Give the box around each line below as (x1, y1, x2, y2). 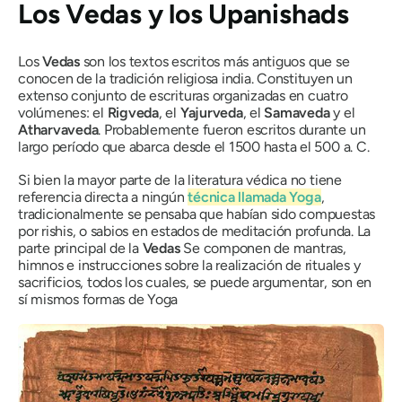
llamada (238, 188, 286, 205)
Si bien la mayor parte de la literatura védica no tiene (18, 170, 342, 188)
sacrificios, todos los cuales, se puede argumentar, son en (18, 273, 372, 291)
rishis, (41, 222, 80, 240)
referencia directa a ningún (18, 188, 188, 205)
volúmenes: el (18, 103, 108, 121)
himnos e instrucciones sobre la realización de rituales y (18, 256, 361, 274)
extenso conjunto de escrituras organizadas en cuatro (18, 86, 348, 104)
